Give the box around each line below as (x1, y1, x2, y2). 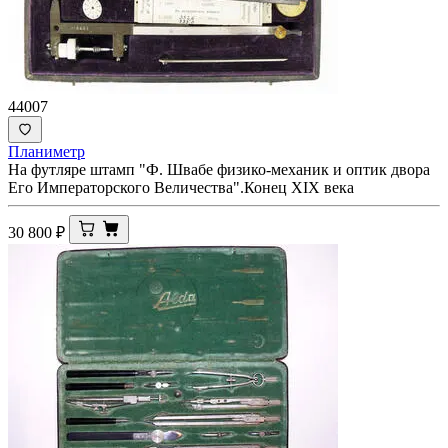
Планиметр (8, 142, 85, 160)
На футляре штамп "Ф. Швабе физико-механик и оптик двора (8, 160, 430, 178)
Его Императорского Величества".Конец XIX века (8, 178, 354, 196)
